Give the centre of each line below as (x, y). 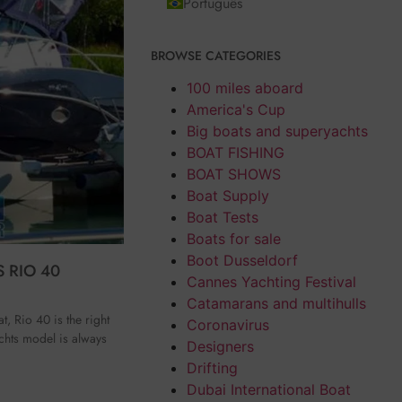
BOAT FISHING (235, 152)
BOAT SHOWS (233, 174)
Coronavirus (227, 324)
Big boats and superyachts (277, 131)
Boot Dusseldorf (242, 260)
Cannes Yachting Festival (271, 281)
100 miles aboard (245, 87)
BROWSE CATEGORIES (215, 55)
